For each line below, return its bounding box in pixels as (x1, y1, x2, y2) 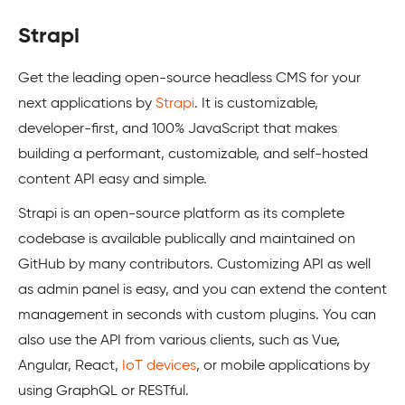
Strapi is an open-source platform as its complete (18, 207, 344, 221)
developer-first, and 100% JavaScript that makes (18, 122, 337, 137)
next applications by (18, 97, 155, 111)
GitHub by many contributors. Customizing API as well (18, 258, 371, 272)
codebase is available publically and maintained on (18, 232, 355, 247)
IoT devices (122, 359, 196, 373)
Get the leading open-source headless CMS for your (18, 71, 361, 86)
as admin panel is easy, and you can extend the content (18, 283, 387, 297)
